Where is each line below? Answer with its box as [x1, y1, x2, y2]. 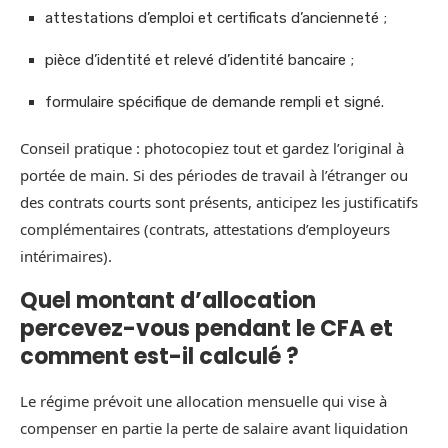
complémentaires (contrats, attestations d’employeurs [20, 219, 390, 240]
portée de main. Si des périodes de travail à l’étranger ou [20, 165, 408, 186]
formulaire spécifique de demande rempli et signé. [45, 93, 384, 112]
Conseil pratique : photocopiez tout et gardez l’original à [20, 138, 404, 159]
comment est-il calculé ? [20, 341, 299, 373]
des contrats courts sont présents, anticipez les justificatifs [20, 192, 418, 213]
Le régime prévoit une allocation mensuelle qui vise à [20, 391, 387, 412]
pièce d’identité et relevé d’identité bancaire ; [45, 51, 354, 70]
